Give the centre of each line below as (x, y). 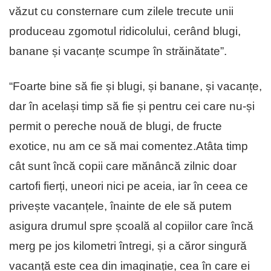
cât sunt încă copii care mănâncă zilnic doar (123, 166)
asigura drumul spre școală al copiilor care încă (131, 226)
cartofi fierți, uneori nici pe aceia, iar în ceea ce (129, 186)
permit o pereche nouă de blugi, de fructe (116, 126)
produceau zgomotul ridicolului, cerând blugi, (125, 31)
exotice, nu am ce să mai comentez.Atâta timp (129, 146)
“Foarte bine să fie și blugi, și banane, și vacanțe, (135, 86)
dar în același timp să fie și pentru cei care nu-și (132, 106)
